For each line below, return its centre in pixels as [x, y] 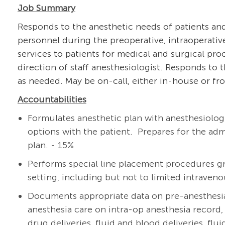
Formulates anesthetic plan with [96, 118]
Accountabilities [52, 100]
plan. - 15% [50, 145]
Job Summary [46, 8]
